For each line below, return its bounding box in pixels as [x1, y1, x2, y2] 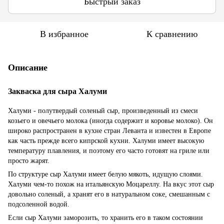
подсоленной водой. [8, 200, 69, 208]
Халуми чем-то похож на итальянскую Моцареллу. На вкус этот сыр [8, 180, 214, 188]
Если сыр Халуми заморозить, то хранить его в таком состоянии [8, 213, 203, 221]
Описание [8, 62, 47, 72]
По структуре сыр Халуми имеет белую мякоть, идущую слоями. [8, 170, 203, 178]
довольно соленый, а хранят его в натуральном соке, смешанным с [8, 190, 210, 198]
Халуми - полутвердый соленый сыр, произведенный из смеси [8, 106, 198, 114]
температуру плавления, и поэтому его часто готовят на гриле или [8, 146, 209, 154]
